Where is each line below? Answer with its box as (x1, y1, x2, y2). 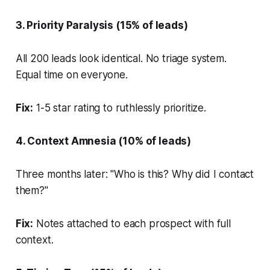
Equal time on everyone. (15, 68, 128, 81)
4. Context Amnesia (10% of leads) (15, 134, 192, 147)
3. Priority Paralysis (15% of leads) (15, 19, 188, 31)
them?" (15, 184, 48, 196)
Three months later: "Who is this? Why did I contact (15, 168, 254, 180)
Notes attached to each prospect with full (33, 217, 231, 230)
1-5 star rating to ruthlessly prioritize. (33, 101, 206, 114)
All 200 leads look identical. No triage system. (15, 52, 227, 64)
